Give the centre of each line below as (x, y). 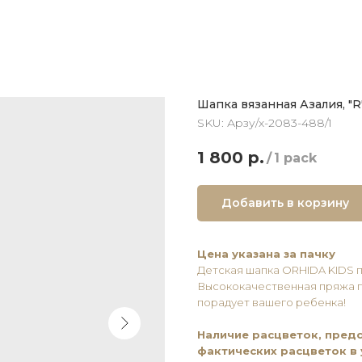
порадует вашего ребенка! (271, 302)
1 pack (295, 158)
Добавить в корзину (285, 202)
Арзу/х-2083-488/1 (280, 123)
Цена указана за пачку (266, 253)
